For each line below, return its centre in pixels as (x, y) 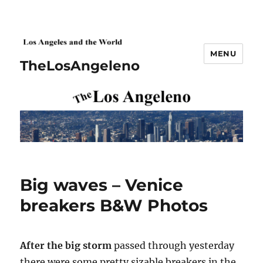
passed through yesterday (173, 246)
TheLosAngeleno (80, 66)
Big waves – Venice (102, 185)
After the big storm (66, 246)
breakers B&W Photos (114, 206)
